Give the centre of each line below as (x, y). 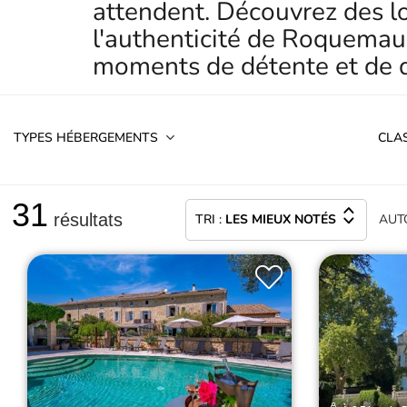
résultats (85, 220)
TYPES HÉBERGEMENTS (86, 138)
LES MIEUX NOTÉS (281, 219)
